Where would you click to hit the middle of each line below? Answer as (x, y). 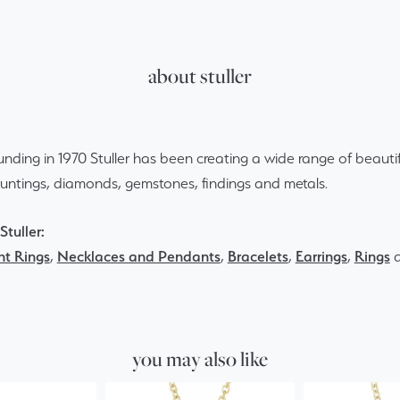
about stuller (200, 76)
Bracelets (258, 257)
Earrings (321, 257)
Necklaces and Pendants (138, 257)
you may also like (200, 359)
